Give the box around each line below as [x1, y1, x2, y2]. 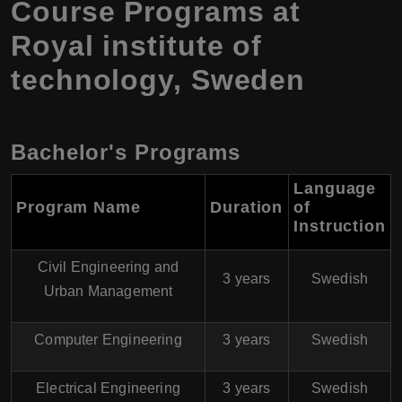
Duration [210, 198, 284, 217]
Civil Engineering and [37, 259, 179, 275]
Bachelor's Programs [11, 140, 241, 165]
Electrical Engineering [36, 380, 180, 397]
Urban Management [43, 284, 173, 300]
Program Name [16, 198, 141, 217]
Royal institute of [11, 30, 263, 63]
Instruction [293, 217, 386, 236]
